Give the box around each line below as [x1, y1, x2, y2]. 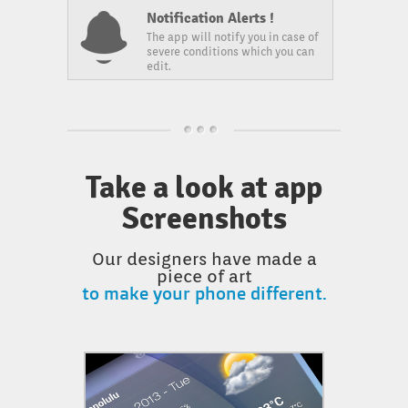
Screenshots [121, 199, 287, 238]
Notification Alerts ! [147, 9, 274, 27]
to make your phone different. [81, 282, 327, 304]
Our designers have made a [91, 249, 317, 269]
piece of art [156, 266, 252, 286]
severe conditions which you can [147, 45, 314, 58]
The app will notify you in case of [147, 30, 319, 44]
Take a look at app [86, 168, 322, 207]
